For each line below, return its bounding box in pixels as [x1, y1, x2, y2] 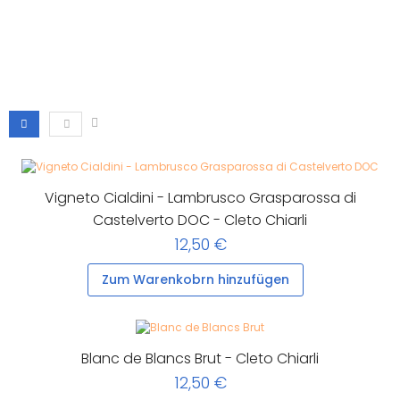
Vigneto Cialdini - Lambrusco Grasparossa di [44, 187, 356, 209]
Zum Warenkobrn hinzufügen [102, 271, 289, 289]
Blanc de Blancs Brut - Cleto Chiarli [81, 348, 319, 370]
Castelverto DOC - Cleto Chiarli [93, 210, 307, 231]
